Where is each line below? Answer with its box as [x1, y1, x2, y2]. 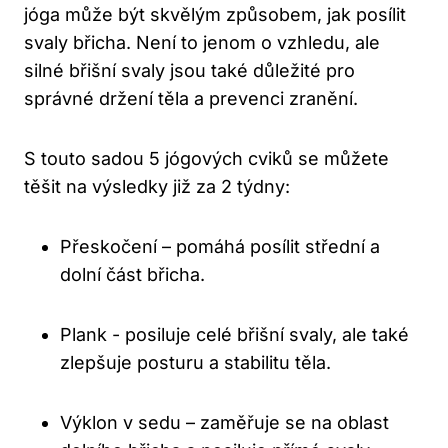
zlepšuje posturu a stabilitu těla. [60, 352, 331, 374]
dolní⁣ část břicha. [60, 264, 205, 286]
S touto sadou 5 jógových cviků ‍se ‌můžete [24, 148, 389, 170]
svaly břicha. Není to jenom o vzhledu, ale [24, 32, 380, 54]
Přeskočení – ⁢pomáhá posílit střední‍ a [60, 236, 380, 258]
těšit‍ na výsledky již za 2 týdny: [24, 176, 290, 198]
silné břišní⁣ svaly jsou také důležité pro [24, 60, 355, 82]
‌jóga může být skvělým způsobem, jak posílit [24, 4, 406, 26]
